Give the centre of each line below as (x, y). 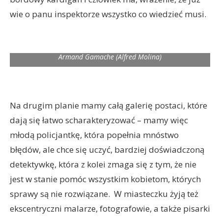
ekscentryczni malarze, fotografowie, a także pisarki (110, 208)
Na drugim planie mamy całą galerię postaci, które (109, 105)
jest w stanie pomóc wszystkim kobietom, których (105, 179)
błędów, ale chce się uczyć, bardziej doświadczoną (107, 150)
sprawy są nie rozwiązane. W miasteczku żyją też (104, 194)
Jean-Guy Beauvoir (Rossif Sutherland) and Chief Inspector (110, 47)
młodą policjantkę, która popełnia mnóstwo (94, 135)
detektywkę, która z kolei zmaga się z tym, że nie (103, 164)
